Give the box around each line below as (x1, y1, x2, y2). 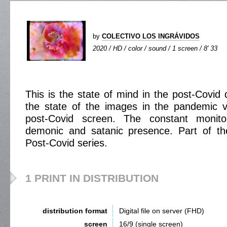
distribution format (43, 207, 107, 215)
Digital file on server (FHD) (119, 207, 204, 215)
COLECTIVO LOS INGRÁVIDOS (102, 32, 200, 40)
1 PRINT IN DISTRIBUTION (25, 172, 159, 184)
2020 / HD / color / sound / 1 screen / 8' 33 (93, 45, 217, 52)
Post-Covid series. (25, 137, 107, 148)
